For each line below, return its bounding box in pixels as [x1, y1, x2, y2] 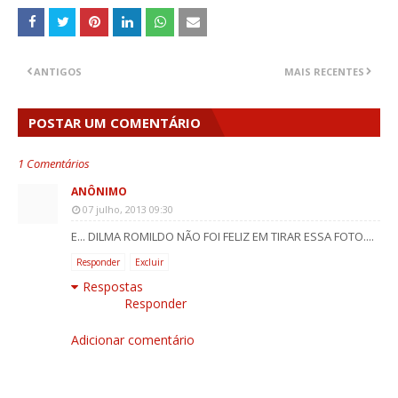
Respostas [83, 278, 143, 296]
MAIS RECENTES [284, 65, 364, 79]
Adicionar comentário [71, 331, 195, 349]
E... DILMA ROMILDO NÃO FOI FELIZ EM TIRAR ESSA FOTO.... [71, 228, 374, 245]
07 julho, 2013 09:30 [83, 203, 173, 217]
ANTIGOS [34, 65, 82, 79]
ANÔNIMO [71, 184, 127, 200]
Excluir [135, 256, 163, 269]
